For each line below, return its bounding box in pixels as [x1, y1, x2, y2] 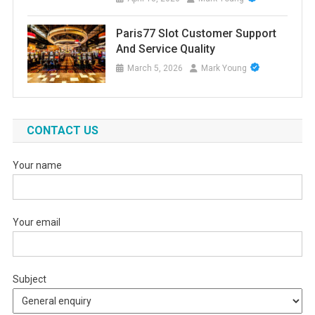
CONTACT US [26, 124, 98, 138]
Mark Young [200, 63, 247, 74]
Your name [12, 160, 62, 172]
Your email [12, 217, 60, 229]
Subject [12, 274, 46, 285]
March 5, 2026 [127, 63, 183, 74]
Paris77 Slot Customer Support [115, 27, 276, 41]
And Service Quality [115, 42, 215, 56]
